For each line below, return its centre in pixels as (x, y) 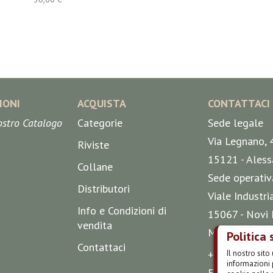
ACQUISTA (102, 103)
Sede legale (235, 123)
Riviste (94, 145)
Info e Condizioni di (122, 211)
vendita (95, 225)
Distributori (104, 189)
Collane (95, 167)
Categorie (100, 123)
